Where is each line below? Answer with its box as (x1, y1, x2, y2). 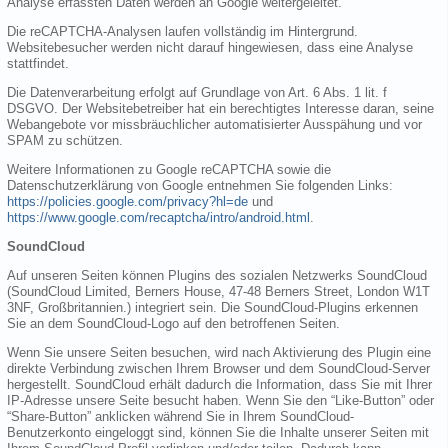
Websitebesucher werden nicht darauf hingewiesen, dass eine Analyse (7, 39, 413, 55)
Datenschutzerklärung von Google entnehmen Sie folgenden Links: (7, 177, 393, 193)
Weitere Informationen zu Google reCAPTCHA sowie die (7, 161, 331, 177)
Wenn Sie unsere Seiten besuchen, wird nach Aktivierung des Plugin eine (7, 344, 431, 360)
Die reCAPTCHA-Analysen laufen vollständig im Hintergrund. (7, 23, 358, 39)
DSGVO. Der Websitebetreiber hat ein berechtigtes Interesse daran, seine (7, 100, 434, 116)
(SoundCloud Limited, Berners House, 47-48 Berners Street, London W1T (7, 283, 430, 299)
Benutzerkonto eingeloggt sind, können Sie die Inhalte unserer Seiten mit (7, 424, 429, 440)
